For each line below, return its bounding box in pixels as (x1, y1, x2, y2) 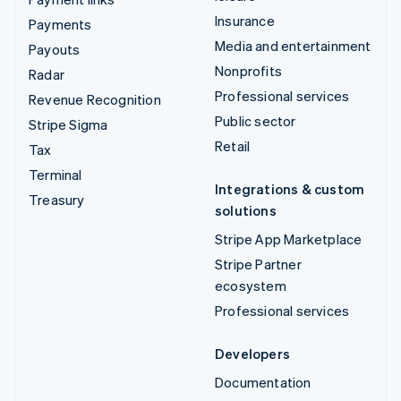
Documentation (215, 372, 311, 391)
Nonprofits (215, 61, 282, 80)
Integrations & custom (215, 179, 365, 198)
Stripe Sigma (29, 115, 108, 133)
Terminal (29, 165, 82, 183)
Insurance (215, 11, 275, 30)
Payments (29, 14, 92, 33)
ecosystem (215, 276, 286, 294)
